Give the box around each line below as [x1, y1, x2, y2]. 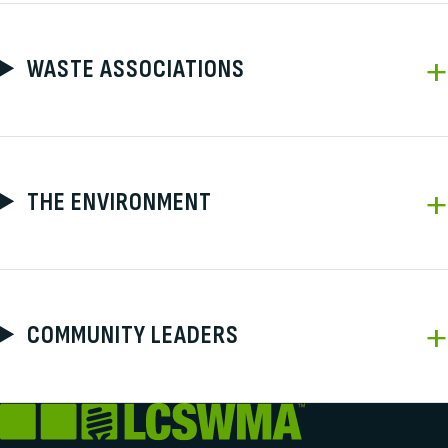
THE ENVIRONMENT [26, 186, 212, 218]
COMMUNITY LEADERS [26, 319, 239, 351]
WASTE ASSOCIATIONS [26, 53, 245, 85]
